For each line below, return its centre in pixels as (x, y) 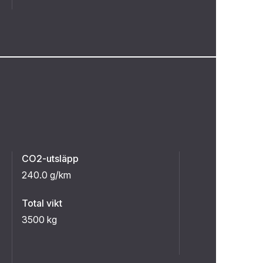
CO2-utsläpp (50, 159)
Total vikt (42, 203)
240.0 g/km (46, 175)
